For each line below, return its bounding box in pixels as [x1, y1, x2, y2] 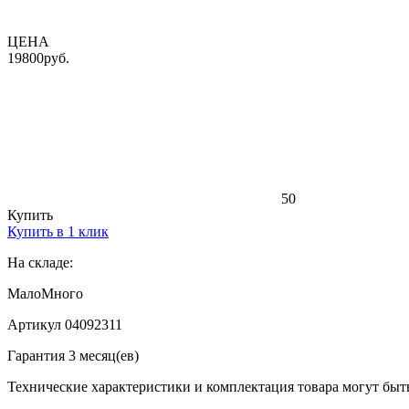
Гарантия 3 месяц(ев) [7, 347, 139, 363]
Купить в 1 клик [7, 223, 109, 239]
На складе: [7, 254, 73, 270]
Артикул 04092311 [7, 316, 122, 332]
